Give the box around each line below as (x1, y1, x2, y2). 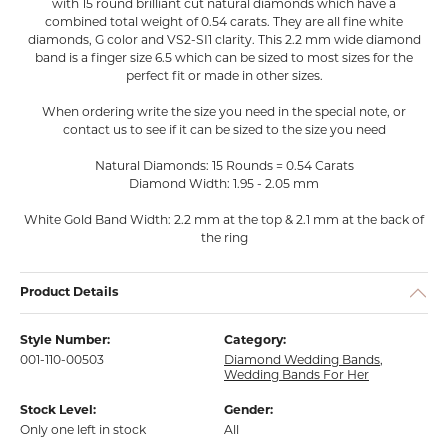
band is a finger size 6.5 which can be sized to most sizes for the (35, 53, 413, 65)
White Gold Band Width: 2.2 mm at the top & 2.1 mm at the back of (24, 215, 424, 227)
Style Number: (20, 335, 110, 347)
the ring (200, 233, 248, 245)
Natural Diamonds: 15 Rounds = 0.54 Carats (94, 161, 354, 173)
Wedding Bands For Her (224, 370, 369, 382)
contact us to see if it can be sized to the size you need (62, 125, 386, 137)
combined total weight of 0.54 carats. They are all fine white (45, 17, 403, 29)
